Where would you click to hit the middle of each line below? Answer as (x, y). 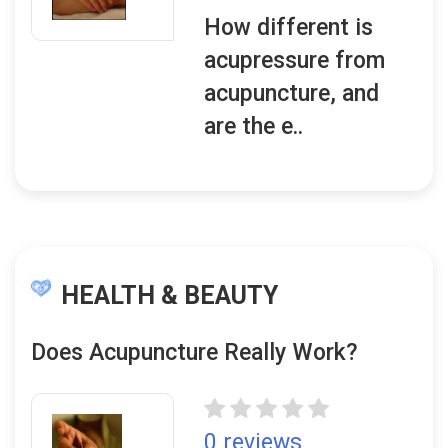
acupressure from (295, 60)
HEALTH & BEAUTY (169, 295)
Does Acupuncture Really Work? (194, 352)
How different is (289, 27)
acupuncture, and (292, 93)
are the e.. (254, 126)
